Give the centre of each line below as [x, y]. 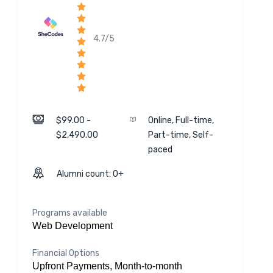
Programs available [69, 213]
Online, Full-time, [181, 120]
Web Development [72, 226]
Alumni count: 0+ [90, 174]
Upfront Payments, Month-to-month [107, 266]
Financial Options [66, 253]
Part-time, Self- [180, 135]
